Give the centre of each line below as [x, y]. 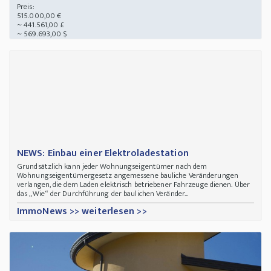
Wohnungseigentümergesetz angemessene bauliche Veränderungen [128, 176]
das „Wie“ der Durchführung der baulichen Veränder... [103, 194]
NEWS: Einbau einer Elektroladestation [103, 154]
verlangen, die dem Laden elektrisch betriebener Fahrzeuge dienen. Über [134, 185]
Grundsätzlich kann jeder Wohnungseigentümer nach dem [112, 167]
